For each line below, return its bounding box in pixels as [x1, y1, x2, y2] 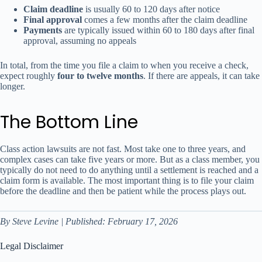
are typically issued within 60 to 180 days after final [62, 25, 254, 35]
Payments [23, 25, 62, 35]
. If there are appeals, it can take [143, 70, 260, 81]
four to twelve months [57, 70, 143, 81]
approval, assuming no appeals [23, 35, 136, 46]
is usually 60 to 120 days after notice [83, 4, 220, 14]
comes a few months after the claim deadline [82, 14, 247, 25]
